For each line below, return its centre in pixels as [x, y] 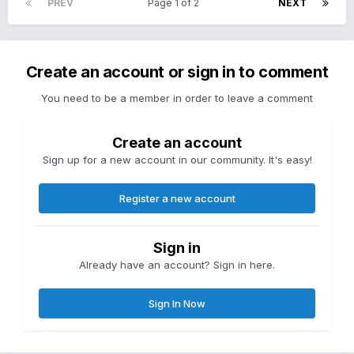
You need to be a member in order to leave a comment [177, 98]
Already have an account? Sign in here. [177, 265]
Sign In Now [177, 304]
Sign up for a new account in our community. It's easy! [177, 160]
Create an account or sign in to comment [177, 72]
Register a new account [177, 199]
